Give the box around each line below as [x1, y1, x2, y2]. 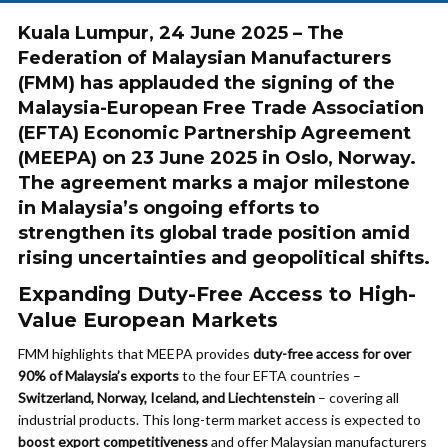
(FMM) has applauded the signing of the [18, 72, 395, 94]
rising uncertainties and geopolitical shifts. [18, 247, 430, 269]
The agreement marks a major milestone [18, 172, 410, 194]
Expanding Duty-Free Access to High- [18, 282, 416, 306]
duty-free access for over [253, 345, 411, 362]
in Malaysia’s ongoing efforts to [18, 197, 319, 219]
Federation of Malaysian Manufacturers [18, 47, 391, 69]
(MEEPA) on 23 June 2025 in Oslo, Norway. [18, 147, 416, 169]
